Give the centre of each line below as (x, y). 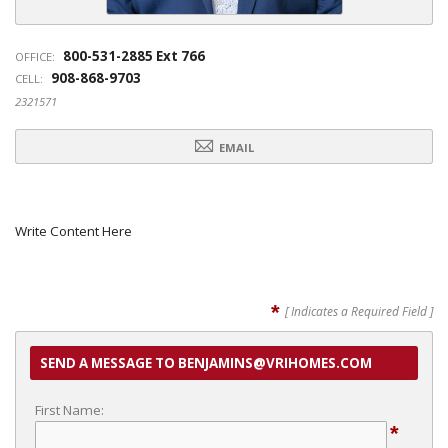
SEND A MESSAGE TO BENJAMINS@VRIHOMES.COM (206, 363)
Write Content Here (73, 231)
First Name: (69, 410)
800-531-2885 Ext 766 (134, 56)
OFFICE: (35, 56)
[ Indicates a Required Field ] (359, 312)
